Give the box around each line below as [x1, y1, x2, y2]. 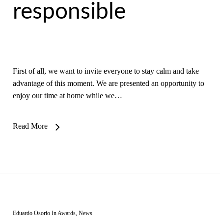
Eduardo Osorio [12, 210, 50, 217]
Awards [57, 210, 76, 217]
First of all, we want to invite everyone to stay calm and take [12, 67, 199, 75]
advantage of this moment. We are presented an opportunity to [12, 79, 204, 87]
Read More [12, 122, 48, 130]
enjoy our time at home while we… [12, 91, 122, 100]
